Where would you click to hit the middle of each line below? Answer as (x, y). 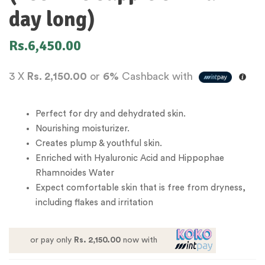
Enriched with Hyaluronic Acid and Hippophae (130, 158)
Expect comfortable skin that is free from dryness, (140, 188)
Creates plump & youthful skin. (99, 143)
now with (139, 240)
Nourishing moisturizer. (83, 128)
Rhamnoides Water (75, 173)
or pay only (52, 240)
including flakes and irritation (94, 202)
